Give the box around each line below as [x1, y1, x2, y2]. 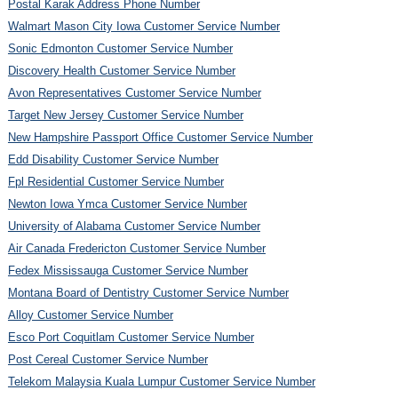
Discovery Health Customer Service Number [7, 63, 235, 77]
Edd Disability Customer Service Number [7, 152, 219, 166]
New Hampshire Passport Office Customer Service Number [7, 130, 313, 144]
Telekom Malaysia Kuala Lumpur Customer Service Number [7, 374, 315, 388]
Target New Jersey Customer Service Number [7, 107, 243, 122]
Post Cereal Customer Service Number [7, 352, 208, 366]
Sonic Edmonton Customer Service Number [7, 41, 233, 55]
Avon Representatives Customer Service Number [7, 85, 261, 99]
